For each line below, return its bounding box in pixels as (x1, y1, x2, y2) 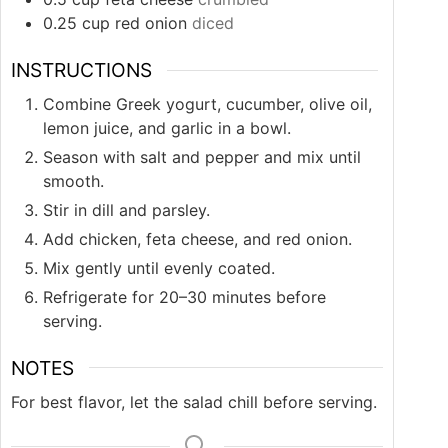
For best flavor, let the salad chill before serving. (11, 391, 377, 412)
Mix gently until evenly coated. (43, 257, 275, 278)
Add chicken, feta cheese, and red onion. (43, 228, 352, 249)
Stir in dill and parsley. (43, 199, 210, 220)
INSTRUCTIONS (11, 58, 152, 83)
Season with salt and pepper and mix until (43, 146, 361, 167)
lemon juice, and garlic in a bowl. (43, 117, 291, 138)
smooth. (43, 170, 104, 191)
